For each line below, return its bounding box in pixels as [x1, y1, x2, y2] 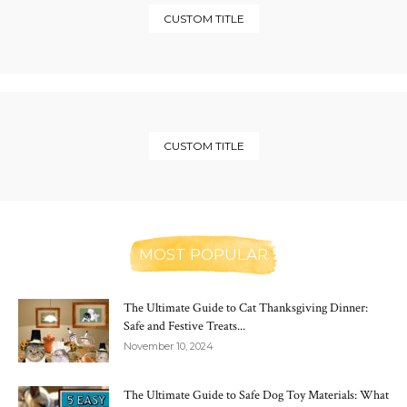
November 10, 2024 [124, 340, 213, 353]
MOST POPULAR [139, 245, 268, 264]
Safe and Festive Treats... [124, 318, 245, 335]
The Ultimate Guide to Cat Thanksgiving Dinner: [124, 300, 368, 317]
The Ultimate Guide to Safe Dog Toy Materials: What [124, 387, 389, 404]
